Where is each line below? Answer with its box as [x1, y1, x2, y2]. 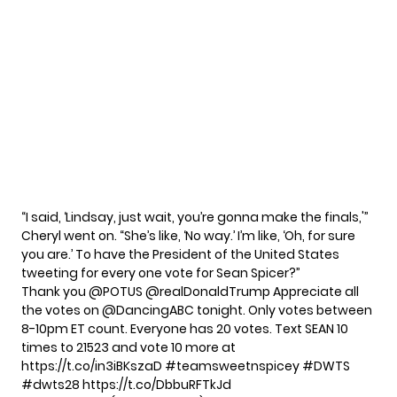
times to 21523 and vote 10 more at [21, 338, 236, 356]
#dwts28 [21, 375, 80, 393]
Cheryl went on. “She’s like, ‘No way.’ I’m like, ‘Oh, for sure [21, 226, 355, 245]
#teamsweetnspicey [165, 356, 300, 375]
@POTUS [89, 282, 143, 300]
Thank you [21, 282, 89, 300]
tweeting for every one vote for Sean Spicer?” [21, 263, 300, 282]
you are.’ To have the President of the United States [21, 245, 339, 263]
